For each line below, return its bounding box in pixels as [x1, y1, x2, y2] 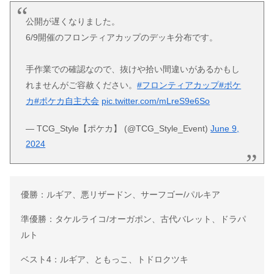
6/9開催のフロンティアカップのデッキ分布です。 [26, 32, 218, 43]
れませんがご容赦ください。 [26, 80, 138, 91]
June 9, [210, 123, 240, 133]
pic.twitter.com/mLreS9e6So [102, 96, 210, 106]
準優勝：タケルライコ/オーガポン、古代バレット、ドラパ [20, 214, 246, 224]
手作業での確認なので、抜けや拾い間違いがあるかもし [26, 64, 240, 75]
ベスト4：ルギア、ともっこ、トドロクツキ [20, 254, 188, 265]
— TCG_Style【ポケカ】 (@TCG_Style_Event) [26, 123, 211, 133]
